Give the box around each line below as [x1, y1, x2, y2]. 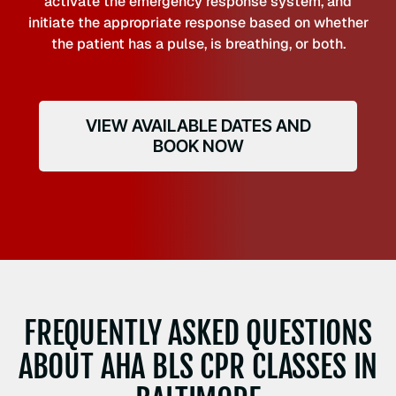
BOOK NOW [152, 134, 244, 156]
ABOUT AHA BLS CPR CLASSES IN [18, 346, 378, 386]
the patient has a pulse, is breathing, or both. [50, 34, 346, 53]
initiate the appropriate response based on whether [27, 12, 369, 32]
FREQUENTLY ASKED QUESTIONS [24, 312, 372, 353]
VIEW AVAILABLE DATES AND [85, 114, 311, 136]
